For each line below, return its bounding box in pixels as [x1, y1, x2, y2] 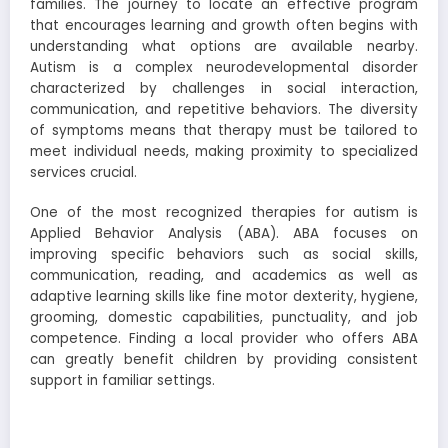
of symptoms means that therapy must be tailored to [30, 120, 418, 140]
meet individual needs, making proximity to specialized [30, 141, 418, 161]
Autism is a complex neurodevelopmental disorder [30, 57, 418, 77]
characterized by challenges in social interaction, [30, 78, 418, 98]
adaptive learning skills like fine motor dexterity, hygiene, [30, 286, 418, 306]
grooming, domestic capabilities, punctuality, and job [30, 307, 418, 327]
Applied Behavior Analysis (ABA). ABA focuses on [30, 223, 418, 243]
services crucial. [30, 162, 137, 182]
